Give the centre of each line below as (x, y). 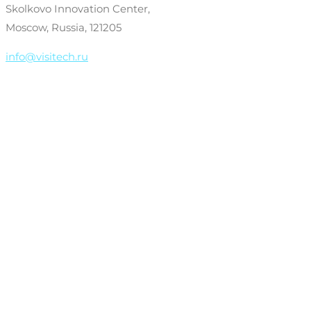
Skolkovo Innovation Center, (78, 8)
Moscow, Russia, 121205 (64, 27)
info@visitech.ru (47, 56)
